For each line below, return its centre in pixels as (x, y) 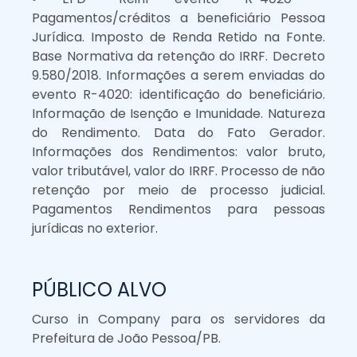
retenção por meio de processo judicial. (178, 190)
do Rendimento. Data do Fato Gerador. (178, 132)
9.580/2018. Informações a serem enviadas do (178, 75)
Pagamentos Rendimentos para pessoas (178, 209)
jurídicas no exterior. (95, 228)
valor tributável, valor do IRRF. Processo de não (178, 171)
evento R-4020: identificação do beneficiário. (178, 94)
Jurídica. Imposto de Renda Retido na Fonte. (178, 37)
